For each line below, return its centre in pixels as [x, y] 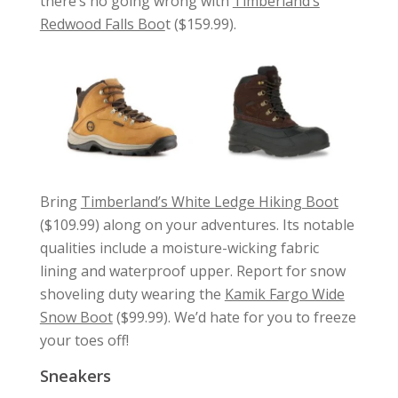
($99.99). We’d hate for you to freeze [234, 317]
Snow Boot [76, 317]
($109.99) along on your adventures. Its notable [197, 224]
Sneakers [75, 375]
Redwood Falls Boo [102, 24]
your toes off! [84, 340]
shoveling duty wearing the [132, 294]
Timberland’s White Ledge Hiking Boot [209, 201]
